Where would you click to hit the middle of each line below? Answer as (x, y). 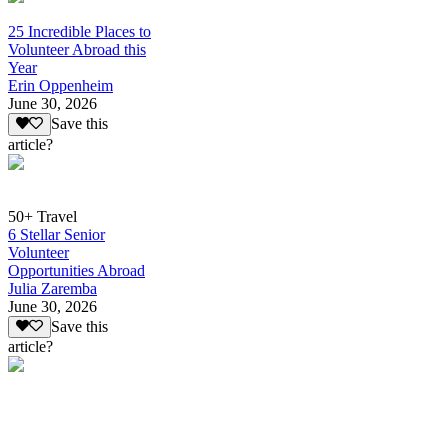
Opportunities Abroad (76, 270)
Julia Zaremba (52, 288)
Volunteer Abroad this (77, 50)
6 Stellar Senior (56, 234)
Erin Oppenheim (60, 86)
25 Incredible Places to (79, 32)
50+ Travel (42, 216)
